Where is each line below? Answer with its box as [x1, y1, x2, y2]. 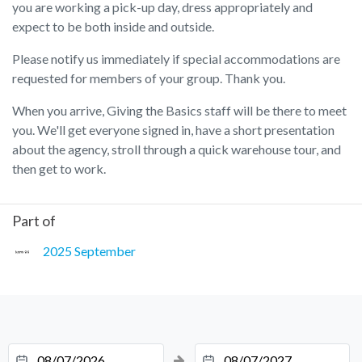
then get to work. [12, 160, 106, 176]
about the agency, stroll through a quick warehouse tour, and [12, 141, 341, 157]
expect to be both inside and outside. [12, 18, 214, 34]
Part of [12, 211, 56, 229]
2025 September [43, 242, 136, 259]
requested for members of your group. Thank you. [12, 69, 285, 86]
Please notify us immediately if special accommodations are [12, 50, 340, 66]
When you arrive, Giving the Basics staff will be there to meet [12, 102, 347, 118]
